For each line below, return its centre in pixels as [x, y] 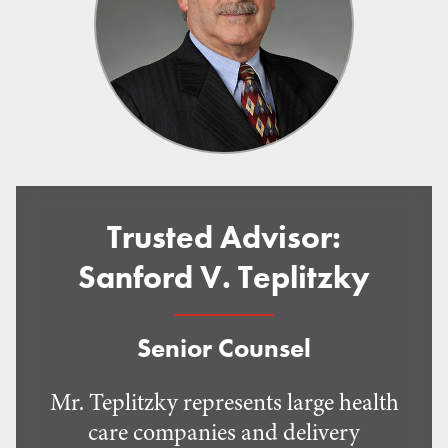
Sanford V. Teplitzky [224, 277]
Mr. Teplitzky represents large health [224, 402]
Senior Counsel [224, 348]
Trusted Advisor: [224, 237]
